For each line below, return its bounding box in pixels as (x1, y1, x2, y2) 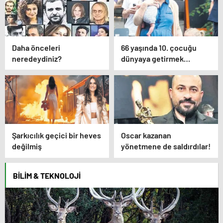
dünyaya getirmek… (121, 54, 190, 63)
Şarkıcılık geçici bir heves (12, 130, 101, 140)
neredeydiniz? (12, 53, 62, 63)
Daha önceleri (12, 42, 60, 52)
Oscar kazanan (121, 130, 171, 140)
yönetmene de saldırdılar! (121, 141, 211, 151)
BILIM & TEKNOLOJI (13, 171, 81, 180)
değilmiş (12, 141, 42, 151)
